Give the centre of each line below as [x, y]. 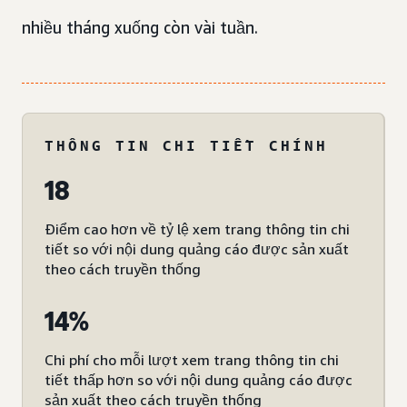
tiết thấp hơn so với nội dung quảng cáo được [199, 380]
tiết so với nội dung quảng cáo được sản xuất [197, 249]
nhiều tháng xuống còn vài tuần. [140, 27]
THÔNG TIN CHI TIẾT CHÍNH [186, 145]
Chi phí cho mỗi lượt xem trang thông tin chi [192, 360]
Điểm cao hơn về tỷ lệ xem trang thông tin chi [197, 229]
